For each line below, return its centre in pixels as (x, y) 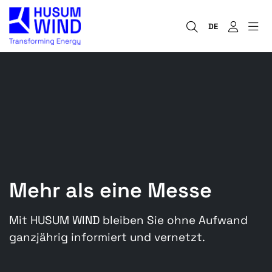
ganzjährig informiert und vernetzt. (107, 237)
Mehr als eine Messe (110, 190)
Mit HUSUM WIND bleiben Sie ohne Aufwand (128, 220)
